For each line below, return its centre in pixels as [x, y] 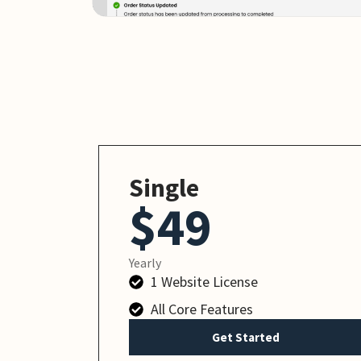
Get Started [246, 338]
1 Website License [205, 282]
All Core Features [202, 309]
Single [164, 188]
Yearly [145, 263]
